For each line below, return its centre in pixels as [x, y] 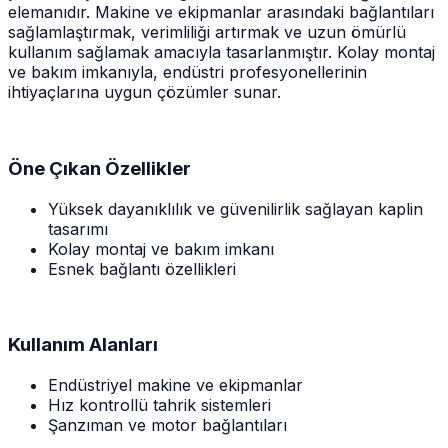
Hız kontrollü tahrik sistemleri [159, 405]
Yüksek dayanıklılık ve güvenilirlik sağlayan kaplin [235, 208]
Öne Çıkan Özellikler [99, 168]
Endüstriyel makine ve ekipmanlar [175, 385]
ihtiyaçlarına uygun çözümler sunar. [144, 92]
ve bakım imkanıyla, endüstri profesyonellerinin [187, 72]
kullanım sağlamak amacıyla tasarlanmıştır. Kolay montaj [221, 52]
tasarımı [78, 228]
